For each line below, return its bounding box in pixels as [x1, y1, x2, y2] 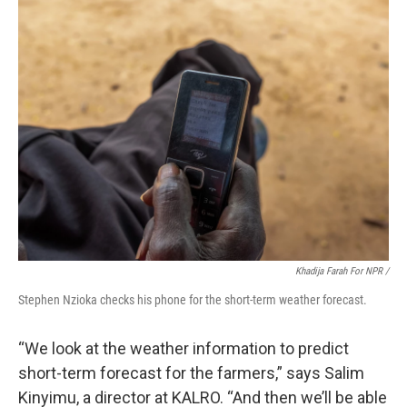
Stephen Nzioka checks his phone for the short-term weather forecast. [18, 293, 367, 307]
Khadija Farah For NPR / [295, 265, 389, 277]
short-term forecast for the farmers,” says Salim [18, 363, 364, 382]
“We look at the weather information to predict [18, 339, 349, 358]
